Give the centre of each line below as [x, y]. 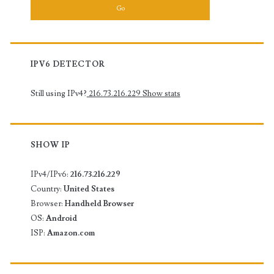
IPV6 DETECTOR [68, 64]
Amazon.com [71, 233]
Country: [47, 189]
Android [61, 218]
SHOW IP [50, 145]
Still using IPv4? [58, 93]
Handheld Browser [99, 203]
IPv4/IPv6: [50, 174]
